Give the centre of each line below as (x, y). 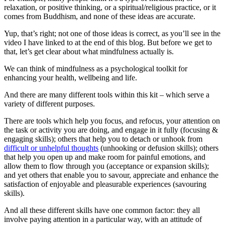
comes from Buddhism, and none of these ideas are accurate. (100, 16)
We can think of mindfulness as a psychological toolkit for (96, 69)
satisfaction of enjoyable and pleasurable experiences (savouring (105, 184)
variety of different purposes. (49, 104)
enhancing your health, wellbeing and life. (71, 78)
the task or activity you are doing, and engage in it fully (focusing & (111, 130)
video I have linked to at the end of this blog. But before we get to (108, 42)
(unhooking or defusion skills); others (158, 148)
